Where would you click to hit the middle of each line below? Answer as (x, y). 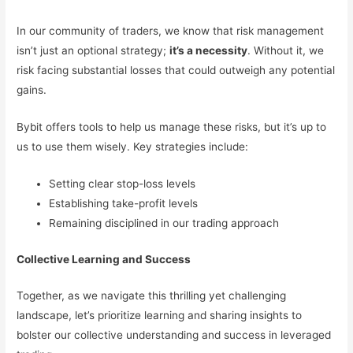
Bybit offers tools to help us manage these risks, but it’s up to (172, 127)
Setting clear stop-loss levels (123, 183)
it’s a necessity (209, 51)
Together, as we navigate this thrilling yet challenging (152, 296)
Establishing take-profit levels (124, 203)
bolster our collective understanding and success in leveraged (174, 335)
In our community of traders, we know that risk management (171, 31)
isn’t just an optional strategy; (93, 51)
